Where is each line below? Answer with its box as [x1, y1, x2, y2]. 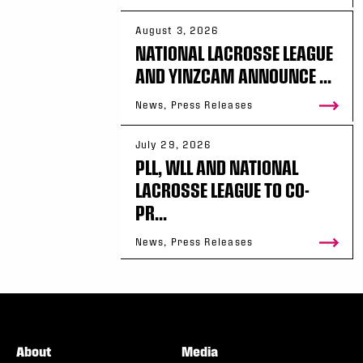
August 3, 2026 [135, 24, 220, 36]
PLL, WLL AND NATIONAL [135, 156, 298, 178]
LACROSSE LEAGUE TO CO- [135, 178, 310, 201]
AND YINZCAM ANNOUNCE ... [135, 64, 331, 87]
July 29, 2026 [135, 139, 212, 150]
